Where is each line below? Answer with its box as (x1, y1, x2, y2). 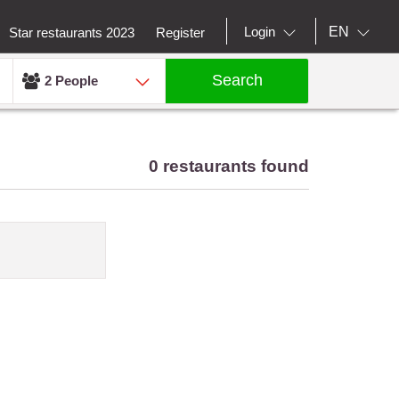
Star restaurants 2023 (9, 24, 134, 40)
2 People (45, 72, 99, 88)
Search (211, 71, 263, 90)
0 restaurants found (149, 156, 310, 175)
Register (156, 24, 205, 40)
